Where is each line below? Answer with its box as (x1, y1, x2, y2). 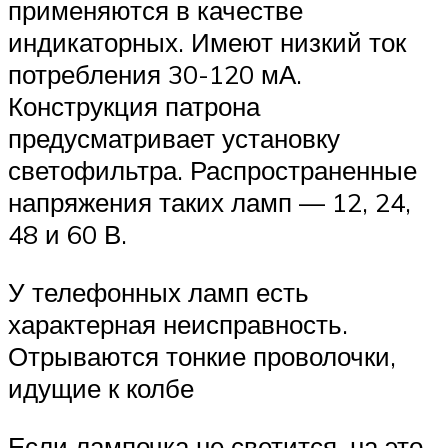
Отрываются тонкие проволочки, (8, 339, 396, 372)
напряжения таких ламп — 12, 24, (8, 186, 411, 219)
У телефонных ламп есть (8, 275, 309, 308)
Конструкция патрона (8, 90, 260, 123)
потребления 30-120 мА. (8, 58, 302, 91)
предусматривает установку (8, 122, 340, 155)
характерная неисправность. (8, 307, 348, 340)
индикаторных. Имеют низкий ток (8, 26, 406, 59)
